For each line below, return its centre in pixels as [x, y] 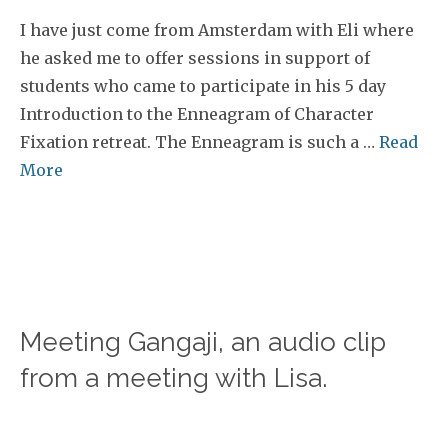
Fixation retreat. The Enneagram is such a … [199, 142]
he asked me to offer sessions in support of [195, 58]
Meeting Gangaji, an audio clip [203, 342]
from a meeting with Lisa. [173, 378]
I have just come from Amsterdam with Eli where [217, 30]
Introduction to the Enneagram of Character [197, 114]
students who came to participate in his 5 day [203, 86]
